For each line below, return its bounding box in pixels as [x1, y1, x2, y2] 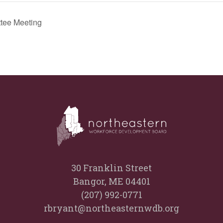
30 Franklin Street [71, 162, 152, 174]
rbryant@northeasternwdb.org [44, 202, 179, 214]
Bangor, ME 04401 [73, 175, 150, 187]
